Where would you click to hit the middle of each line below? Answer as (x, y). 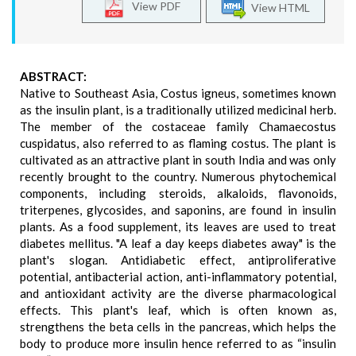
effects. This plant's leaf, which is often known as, (178, 310)
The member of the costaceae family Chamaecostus (178, 126)
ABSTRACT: (53, 76)
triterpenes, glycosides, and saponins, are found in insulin (178, 210)
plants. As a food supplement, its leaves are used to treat (178, 226)
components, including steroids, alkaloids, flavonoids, (178, 193)
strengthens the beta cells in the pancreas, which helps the (178, 327)
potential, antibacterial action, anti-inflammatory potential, (178, 277)
